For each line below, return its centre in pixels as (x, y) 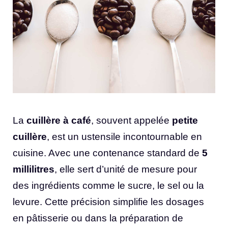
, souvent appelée (132, 121)
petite (185, 121)
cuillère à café (59, 121)
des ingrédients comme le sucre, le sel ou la (108, 186)
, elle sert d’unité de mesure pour (126, 169)
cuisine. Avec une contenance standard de (107, 153)
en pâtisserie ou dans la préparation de (98, 218)
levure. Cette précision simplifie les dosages (108, 202)
